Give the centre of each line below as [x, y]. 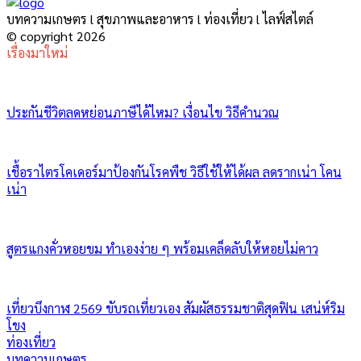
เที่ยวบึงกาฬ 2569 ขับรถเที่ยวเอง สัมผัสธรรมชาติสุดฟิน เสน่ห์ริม [176, 308]
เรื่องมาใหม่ [37, 52]
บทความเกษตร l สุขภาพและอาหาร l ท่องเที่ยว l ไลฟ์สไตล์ [160, 19]
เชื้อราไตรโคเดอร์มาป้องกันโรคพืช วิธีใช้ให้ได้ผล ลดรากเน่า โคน [174, 172]
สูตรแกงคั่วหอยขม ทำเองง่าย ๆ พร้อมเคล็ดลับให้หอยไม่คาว [162, 248]
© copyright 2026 [56, 35]
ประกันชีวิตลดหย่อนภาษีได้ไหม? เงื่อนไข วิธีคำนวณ [143, 112]
